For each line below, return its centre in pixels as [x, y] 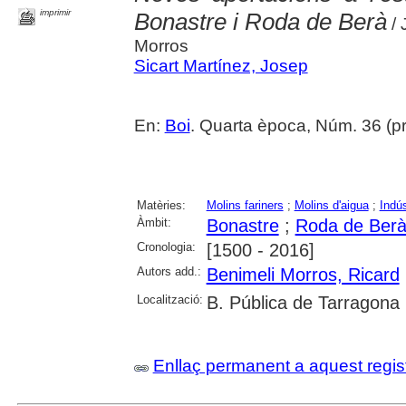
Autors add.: [169, 271]
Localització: [169, 300]
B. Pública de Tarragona [303, 303]
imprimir [56, 12]
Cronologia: [166, 247]
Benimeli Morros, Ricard [303, 275]
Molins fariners [245, 205]
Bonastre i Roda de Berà [260, 22]
